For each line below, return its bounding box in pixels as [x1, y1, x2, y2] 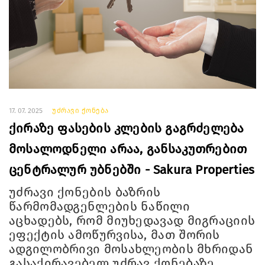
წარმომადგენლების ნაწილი [9, 199, 190, 215]
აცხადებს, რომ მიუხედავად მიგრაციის [9, 213, 256, 229]
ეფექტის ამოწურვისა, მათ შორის [9, 227, 220, 243]
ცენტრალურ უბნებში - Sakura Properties [9, 162, 255, 178]
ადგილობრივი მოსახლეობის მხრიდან [9, 241, 254, 257]
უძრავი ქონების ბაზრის [9, 185, 161, 201]
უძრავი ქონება [52, 106, 109, 115]
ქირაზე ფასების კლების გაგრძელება [9, 121, 244, 137]
